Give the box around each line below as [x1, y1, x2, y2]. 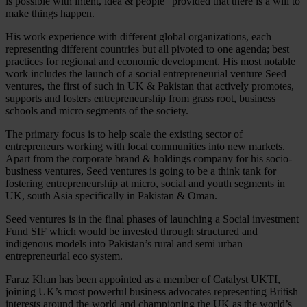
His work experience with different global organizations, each [5, 30, 271, 42]
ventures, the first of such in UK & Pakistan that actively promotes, [5, 79, 294, 92]
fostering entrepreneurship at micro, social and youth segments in [5, 177, 285, 189]
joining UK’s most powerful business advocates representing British [5, 285, 298, 297]
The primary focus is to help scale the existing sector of [5, 127, 243, 140]
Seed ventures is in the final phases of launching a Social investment [5, 212, 299, 225]
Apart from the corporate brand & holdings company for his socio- [5, 152, 292, 164]
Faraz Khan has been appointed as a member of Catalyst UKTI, [5, 273, 280, 285]
